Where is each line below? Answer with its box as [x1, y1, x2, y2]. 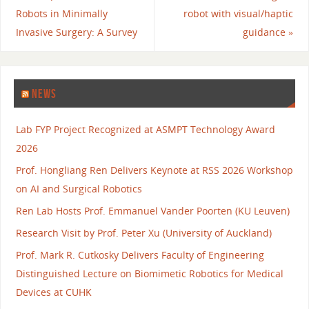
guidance [243, 25, 289, 39]
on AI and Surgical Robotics [15, 182, 142, 196]
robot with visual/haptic [183, 6, 294, 20]
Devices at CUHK [15, 286, 92, 299]
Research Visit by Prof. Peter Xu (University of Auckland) [15, 226, 272, 240]
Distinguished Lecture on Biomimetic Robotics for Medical [15, 267, 283, 281]
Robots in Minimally [15, 6, 108, 20]
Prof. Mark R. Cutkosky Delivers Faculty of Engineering [15, 248, 264, 262]
